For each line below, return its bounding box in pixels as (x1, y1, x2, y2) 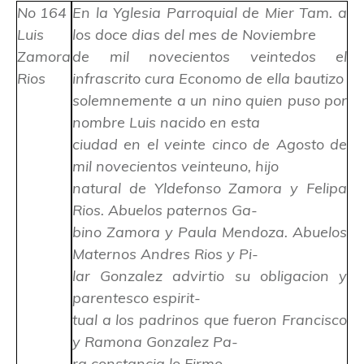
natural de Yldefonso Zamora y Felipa (72, 178, 347, 197)
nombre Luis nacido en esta (72, 112, 260, 132)
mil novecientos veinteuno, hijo (72, 156, 279, 175)
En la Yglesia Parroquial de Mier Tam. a (72, 2, 347, 22)
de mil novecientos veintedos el (72, 46, 347, 66)
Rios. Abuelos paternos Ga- (72, 200, 258, 219)
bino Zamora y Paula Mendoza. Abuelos (72, 222, 347, 241)
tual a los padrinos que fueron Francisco (72, 310, 347, 329)
